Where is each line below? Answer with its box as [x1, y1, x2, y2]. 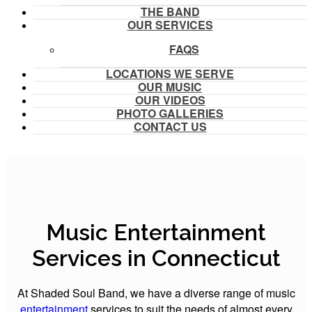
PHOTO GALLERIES [116, 104, 224, 121]
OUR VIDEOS [134, 91, 205, 108]
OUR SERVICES [127, 16, 213, 33]
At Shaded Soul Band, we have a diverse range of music [17, 284, 295, 301]
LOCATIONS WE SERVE [106, 65, 234, 81]
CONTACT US [133, 118, 207, 134]
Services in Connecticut [31, 244, 281, 271]
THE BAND [140, 3, 200, 19]
